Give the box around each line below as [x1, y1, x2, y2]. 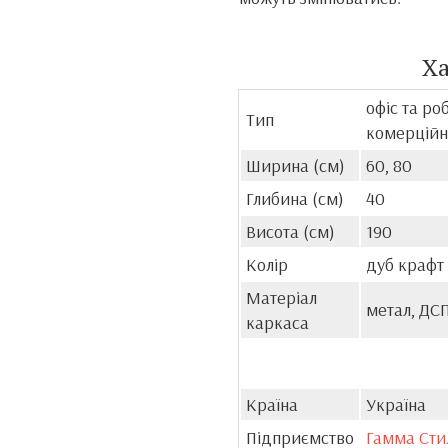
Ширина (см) [246, 154, 345, 177]
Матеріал [246, 286, 317, 309]
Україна [366, 393, 426, 416]
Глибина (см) [246, 187, 344, 210]
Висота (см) [246, 220, 335, 243]
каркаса [246, 311, 309, 334]
